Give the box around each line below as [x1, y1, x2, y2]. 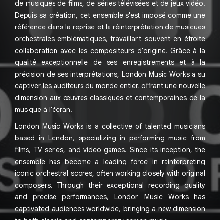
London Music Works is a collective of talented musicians [15, 122, 205, 131]
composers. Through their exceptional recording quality [15, 181, 205, 190]
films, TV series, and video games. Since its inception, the [15, 145, 205, 154]
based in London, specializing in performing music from [15, 134, 205, 142]
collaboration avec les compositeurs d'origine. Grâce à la [15, 46, 205, 55]
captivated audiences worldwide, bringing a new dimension [15, 204, 205, 213]
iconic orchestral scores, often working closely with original [15, 169, 205, 178]
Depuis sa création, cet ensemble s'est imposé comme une [15, 11, 205, 20]
